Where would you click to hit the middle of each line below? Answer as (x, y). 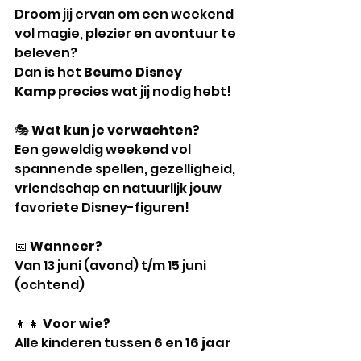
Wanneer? (66, 246)
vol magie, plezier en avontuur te (127, 33)
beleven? (47, 53)
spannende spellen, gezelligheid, (126, 169)
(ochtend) (50, 285)
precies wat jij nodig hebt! (143, 91)
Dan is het (49, 72)
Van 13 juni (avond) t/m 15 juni (112, 266)
